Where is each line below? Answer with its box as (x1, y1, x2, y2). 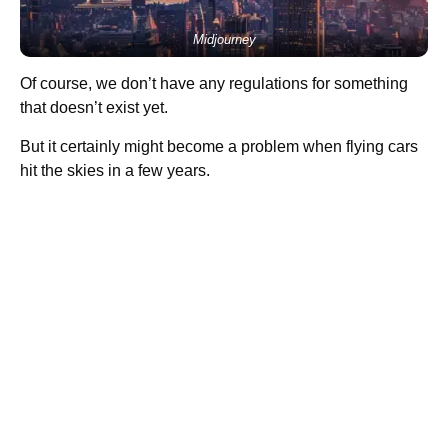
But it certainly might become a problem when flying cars (20, 137, 418, 155)
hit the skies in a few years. (20, 161, 210, 179)
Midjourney (192, 31, 256, 47)
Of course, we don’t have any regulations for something (20, 74, 408, 92)
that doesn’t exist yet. (20, 98, 168, 116)
